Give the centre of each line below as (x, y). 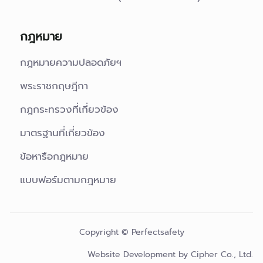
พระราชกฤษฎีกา (54, 85)
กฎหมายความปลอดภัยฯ (71, 62)
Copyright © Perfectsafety (131, 232)
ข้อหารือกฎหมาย (54, 156)
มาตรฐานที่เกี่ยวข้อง (63, 132)
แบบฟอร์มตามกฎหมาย (68, 179)
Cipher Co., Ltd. (222, 254)
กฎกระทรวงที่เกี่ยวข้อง (69, 109)
